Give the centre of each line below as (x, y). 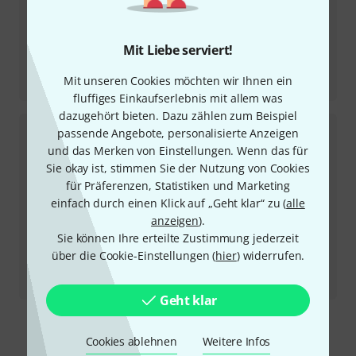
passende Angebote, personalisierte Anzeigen (178, 133)
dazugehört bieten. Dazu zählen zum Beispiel (178, 115)
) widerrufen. (271, 255)
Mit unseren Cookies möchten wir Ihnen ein (178, 80)
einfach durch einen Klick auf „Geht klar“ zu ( (169, 203)
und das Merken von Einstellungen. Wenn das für (178, 150)
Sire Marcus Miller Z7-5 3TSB (105, 85)
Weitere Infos (236, 341)
